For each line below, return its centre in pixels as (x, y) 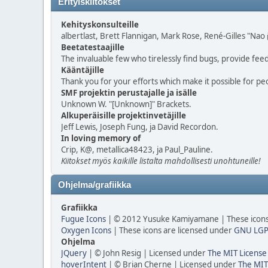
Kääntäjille (83, 70)
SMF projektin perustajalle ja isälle (129, 93)
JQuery (74, 253)
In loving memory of (101, 138)
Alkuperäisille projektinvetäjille (124, 115)
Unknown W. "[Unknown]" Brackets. (126, 104)
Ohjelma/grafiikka (95, 185)
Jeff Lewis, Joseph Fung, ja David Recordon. (140, 127)
